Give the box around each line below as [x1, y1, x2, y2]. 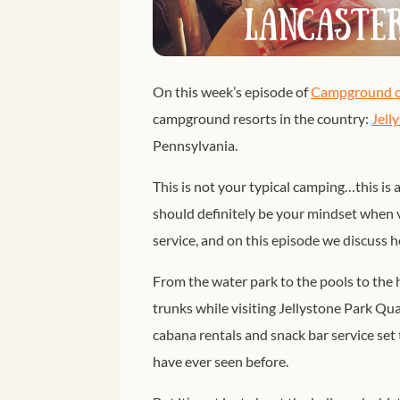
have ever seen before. [152, 352, 288, 370]
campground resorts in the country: [152, 109, 371, 127]
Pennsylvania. [152, 136, 237, 154]
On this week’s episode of [152, 82, 311, 100]
